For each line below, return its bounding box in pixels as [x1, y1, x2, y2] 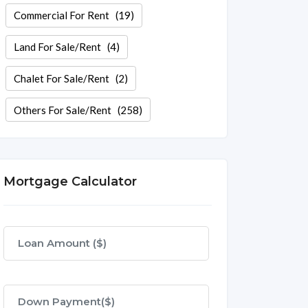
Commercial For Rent [13, 9, 109, 22]
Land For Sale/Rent [13, 41, 101, 54]
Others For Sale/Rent [13, 103, 111, 116]
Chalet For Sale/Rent [13, 71, 109, 85]
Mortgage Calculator [3, 174, 137, 190]
